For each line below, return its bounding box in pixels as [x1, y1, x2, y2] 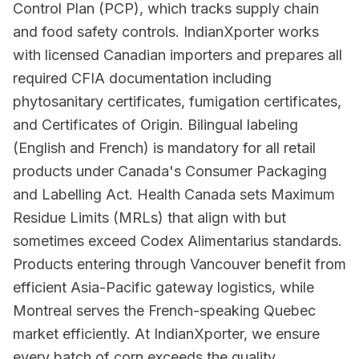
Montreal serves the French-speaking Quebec [13, 302, 316, 319]
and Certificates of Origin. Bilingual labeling [13, 116, 298, 133]
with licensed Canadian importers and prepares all [13, 46, 342, 63]
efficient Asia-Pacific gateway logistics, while [13, 279, 314, 296]
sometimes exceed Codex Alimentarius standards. [13, 232, 342, 249]
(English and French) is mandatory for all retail [13, 139, 316, 156]
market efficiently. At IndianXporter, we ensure [13, 325, 320, 342]
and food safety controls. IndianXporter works [13, 23, 319, 40]
